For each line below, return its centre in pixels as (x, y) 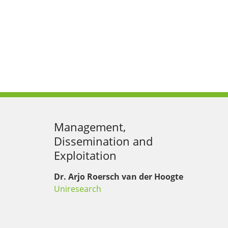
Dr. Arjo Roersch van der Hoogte (119, 177)
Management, (90, 127)
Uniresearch (78, 189)
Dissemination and (103, 141)
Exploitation (85, 156)
